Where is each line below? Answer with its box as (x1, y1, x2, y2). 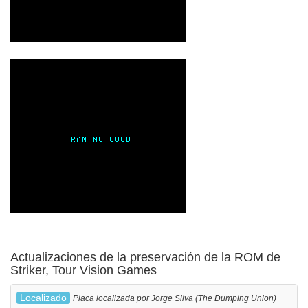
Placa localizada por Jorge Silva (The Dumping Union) (73, 294, 276, 304)
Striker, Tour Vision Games (10, 263, 157, 278)
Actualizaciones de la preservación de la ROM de (10, 250, 280, 265)
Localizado (20, 292, 67, 304)
